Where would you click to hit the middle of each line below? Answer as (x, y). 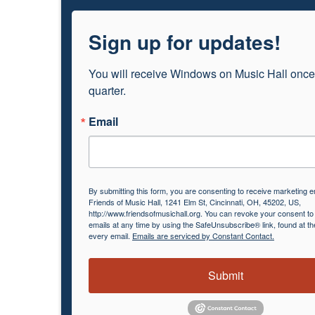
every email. (110, 236)
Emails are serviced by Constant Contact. (203, 236)
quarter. (107, 90)
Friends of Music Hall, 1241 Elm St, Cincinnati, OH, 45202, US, (195, 202)
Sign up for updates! (185, 42)
